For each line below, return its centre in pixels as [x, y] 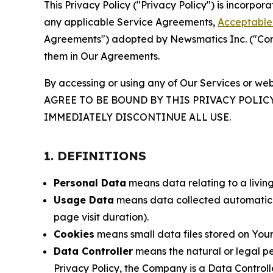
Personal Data [90, 183]
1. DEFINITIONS [95, 156]
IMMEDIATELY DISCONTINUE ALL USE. [137, 117]
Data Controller [93, 251]
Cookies [74, 234]
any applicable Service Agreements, [131, 22]
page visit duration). [101, 217]
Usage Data [84, 200]
